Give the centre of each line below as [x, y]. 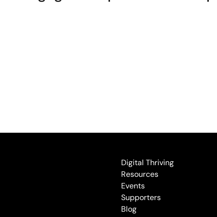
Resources [139, 174]
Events [133, 186]
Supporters [141, 197]
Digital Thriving [147, 163]
